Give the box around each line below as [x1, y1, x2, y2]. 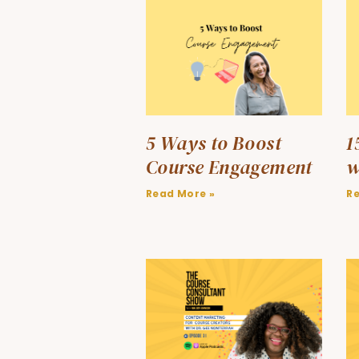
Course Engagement [146, 154, 313, 181]
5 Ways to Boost [146, 130, 281, 157]
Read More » [146, 187, 216, 201]
